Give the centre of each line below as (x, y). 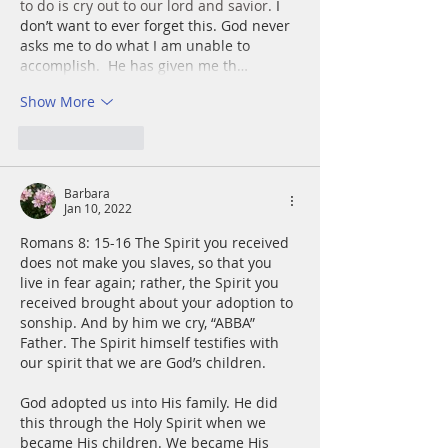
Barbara (87, 192)
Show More (57, 102)
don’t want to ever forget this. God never (157, 25)
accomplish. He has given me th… (134, 65)
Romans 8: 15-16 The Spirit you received (156, 242)
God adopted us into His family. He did (151, 402)
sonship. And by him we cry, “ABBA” (139, 322)
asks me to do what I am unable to (137, 45)
